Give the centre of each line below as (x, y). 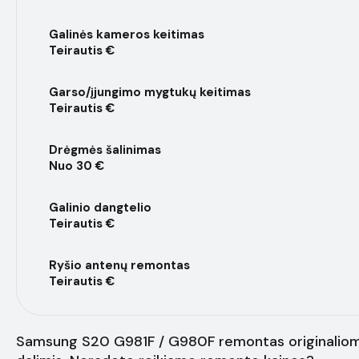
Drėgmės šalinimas (105, 150)
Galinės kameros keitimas (127, 34)
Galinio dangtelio (100, 208)
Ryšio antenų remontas (119, 265)
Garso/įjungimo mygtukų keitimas (150, 92)
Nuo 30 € (77, 166)
